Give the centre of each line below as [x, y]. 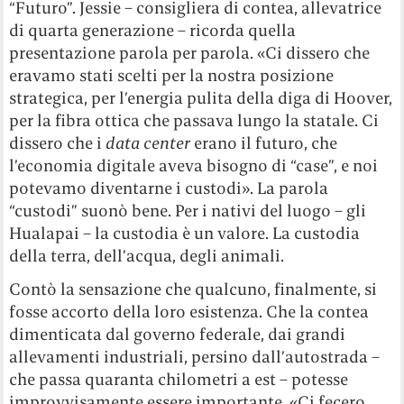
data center [148, 143]
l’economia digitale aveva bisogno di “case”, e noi [194, 166]
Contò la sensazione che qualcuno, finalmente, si [193, 289]
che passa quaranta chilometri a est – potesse [179, 380]
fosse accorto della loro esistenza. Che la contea [189, 312]
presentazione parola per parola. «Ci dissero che [190, 53]
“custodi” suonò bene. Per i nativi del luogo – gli [188, 211]
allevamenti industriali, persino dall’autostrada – [195, 357]
